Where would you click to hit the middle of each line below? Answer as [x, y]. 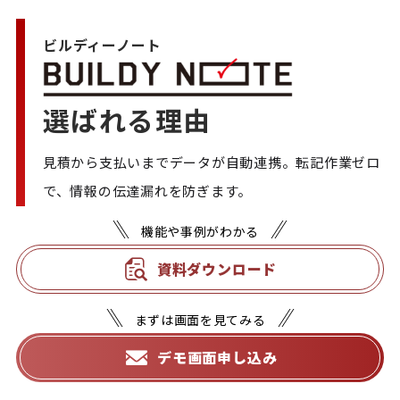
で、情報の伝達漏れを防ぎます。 [147, 191]
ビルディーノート [102, 45]
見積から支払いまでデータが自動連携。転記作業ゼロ [211, 162]
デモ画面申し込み [217, 358]
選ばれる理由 [127, 120]
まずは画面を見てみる [200, 320]
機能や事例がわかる [200, 232]
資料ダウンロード [217, 269]
